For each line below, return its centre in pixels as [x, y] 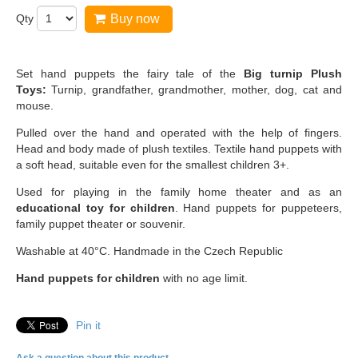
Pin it [88, 325]
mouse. [35, 105]
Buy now [135, 19]
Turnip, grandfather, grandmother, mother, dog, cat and [197, 89]
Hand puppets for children [89, 278]
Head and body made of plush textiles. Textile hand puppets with [179, 149]
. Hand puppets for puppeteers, [259, 208]
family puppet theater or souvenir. [101, 224]
